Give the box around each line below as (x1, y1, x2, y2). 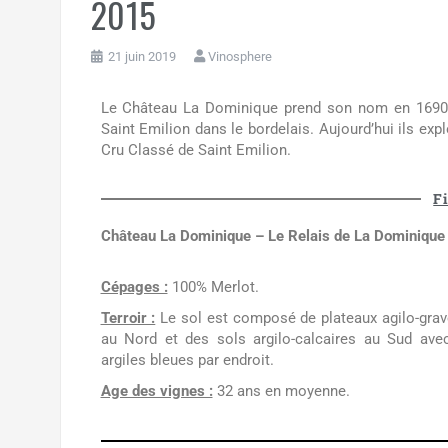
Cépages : (100, 278, 168, 297)
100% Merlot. (167, 278, 259, 297)
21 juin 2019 (107, 48, 176, 64)
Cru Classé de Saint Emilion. (100, 141, 291, 160)
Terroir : (100, 309, 156, 328)
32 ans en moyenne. (212, 382, 350, 401)
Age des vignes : (100, 382, 213, 401)
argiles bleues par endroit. (100, 351, 274, 370)
